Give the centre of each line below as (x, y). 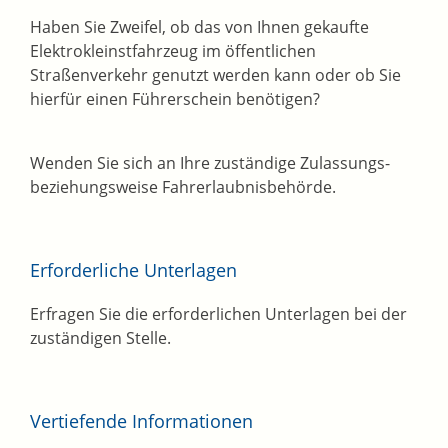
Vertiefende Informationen (141, 421)
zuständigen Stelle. (100, 338)
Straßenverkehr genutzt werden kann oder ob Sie (215, 75)
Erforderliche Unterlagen (133, 270)
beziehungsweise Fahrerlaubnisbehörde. (183, 187)
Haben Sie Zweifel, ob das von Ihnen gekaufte (199, 27)
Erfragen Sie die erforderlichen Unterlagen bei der (218, 314)
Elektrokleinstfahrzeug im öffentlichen (173, 51)
